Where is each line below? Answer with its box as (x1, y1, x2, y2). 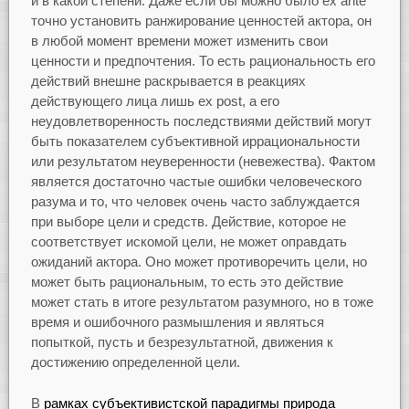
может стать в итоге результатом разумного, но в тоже (30, 294, 373, 310)
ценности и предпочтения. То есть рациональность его (30, 53, 375, 69)
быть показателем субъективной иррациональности (30, 133, 360, 150)
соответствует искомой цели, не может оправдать (30, 234, 347, 250)
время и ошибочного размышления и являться (30, 314, 324, 330)
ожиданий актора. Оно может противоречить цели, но (30, 254, 367, 270)
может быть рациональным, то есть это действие (30, 274, 343, 290)
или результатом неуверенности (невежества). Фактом (30, 153, 375, 170)
